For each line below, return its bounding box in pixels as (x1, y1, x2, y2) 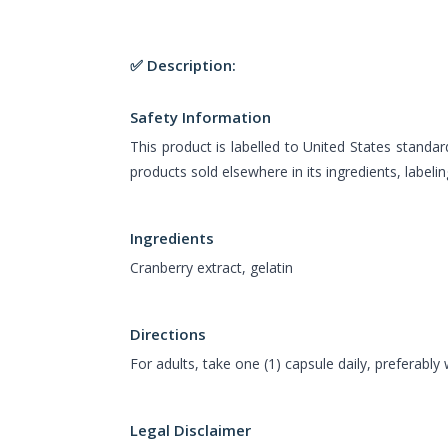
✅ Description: (130, 54, 236, 75)
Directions (130, 323, 206, 344)
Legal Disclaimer (130, 419, 251, 440)
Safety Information (130, 106, 271, 127)
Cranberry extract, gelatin (130, 257, 293, 277)
